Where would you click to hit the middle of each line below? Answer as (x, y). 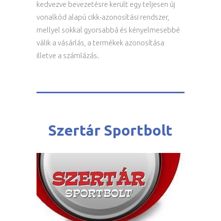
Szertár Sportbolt (110, 130)
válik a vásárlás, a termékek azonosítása (100, 43)
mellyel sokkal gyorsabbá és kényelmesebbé (108, 30)
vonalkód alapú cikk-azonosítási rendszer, (103, 17)
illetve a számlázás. (68, 55)
